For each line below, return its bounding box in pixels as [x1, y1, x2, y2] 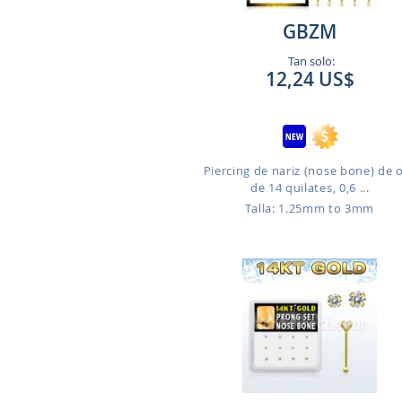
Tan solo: [284, 53, 335, 69]
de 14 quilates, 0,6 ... [249, 179, 370, 196]
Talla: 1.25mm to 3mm [245, 200, 375, 216]
